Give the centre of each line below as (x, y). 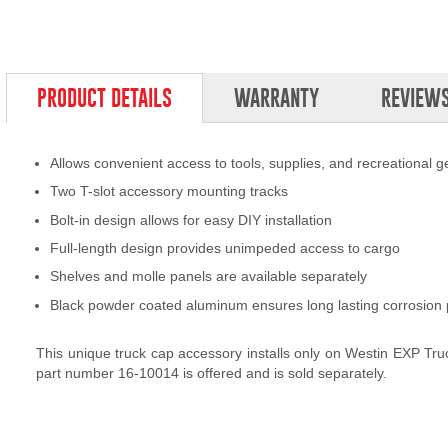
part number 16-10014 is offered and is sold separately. (211, 373)
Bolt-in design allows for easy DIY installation (191, 219)
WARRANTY (276, 97)
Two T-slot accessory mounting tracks (169, 191)
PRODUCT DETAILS (104, 97)
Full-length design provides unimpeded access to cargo (225, 248)
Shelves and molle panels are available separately (208, 276)
